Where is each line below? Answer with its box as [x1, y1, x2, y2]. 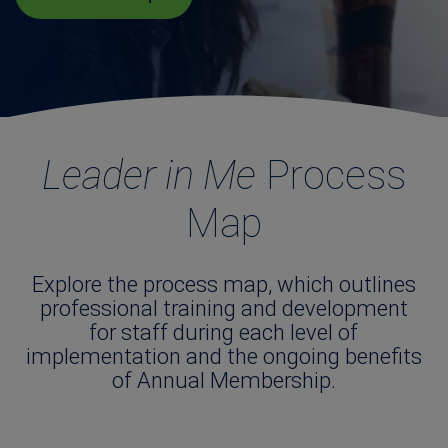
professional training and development [39, 296, 408, 321]
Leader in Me [41, 152, 256, 199]
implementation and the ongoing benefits [25, 344, 422, 369]
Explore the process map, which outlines [31, 272, 416, 297]
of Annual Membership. [111, 368, 336, 393]
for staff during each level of [89, 320, 359, 345]
